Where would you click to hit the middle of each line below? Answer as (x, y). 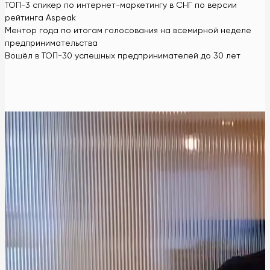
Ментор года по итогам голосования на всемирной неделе (128, 30)
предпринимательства (51, 43)
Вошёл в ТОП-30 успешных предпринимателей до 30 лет (123, 56)
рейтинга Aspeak (40, 18)
